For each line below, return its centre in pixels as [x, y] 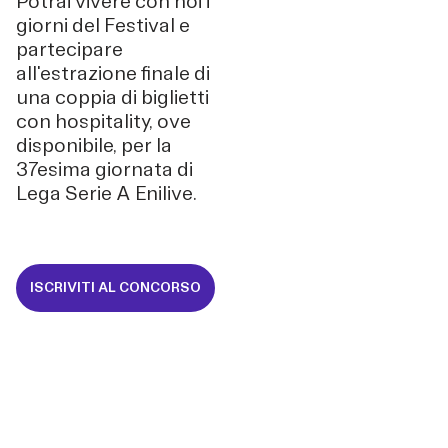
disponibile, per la [94, 145]
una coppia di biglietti [112, 97]
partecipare [69, 49]
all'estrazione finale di [113, 73]
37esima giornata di [104, 169]
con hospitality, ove [103, 121]
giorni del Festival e [103, 25]
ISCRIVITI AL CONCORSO [115, 287]
